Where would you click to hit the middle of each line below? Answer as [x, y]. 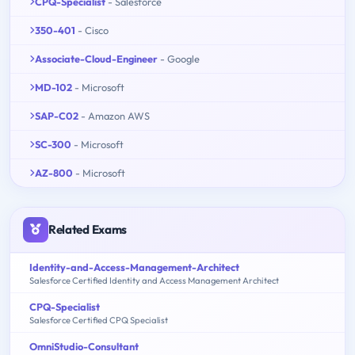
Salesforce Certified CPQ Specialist [99, 320]
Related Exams [88, 229]
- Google [180, 58]
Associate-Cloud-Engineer [96, 58]
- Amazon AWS [115, 115]
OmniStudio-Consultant [84, 346]
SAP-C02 [57, 115]
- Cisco [93, 30]
